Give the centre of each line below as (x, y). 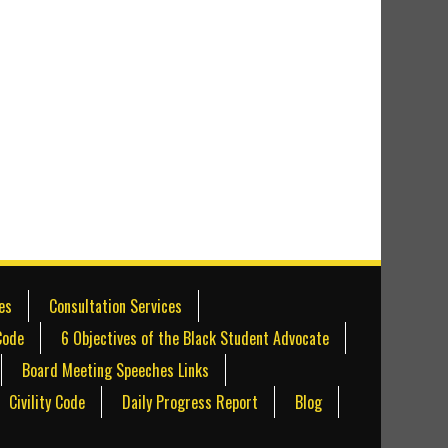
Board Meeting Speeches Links (115, 369)
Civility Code (47, 401)
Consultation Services (115, 305)
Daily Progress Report (190, 401)
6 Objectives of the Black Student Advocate (194, 337)
